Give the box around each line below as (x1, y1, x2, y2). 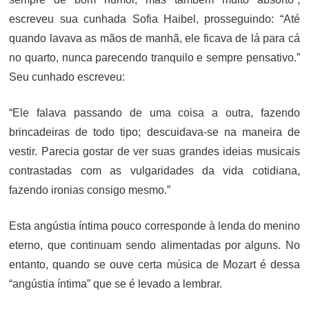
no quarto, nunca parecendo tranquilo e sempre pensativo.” (9, 51, 300, 63)
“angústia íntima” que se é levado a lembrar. (9, 277, 223, 290)
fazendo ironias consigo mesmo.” (9, 183, 171, 196)
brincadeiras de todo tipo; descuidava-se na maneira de (9, 126, 300, 138)
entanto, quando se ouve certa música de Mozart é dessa (9, 258, 300, 270)
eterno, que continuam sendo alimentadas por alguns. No (9, 239, 300, 251)
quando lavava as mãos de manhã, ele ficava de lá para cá (9, 32, 300, 44)
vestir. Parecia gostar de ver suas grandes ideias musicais (9, 145, 300, 157)
